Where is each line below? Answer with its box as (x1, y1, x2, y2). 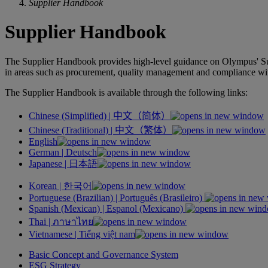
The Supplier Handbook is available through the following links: (5, 87, 248, 98)
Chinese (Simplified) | (29, 110, 113, 121)
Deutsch (66, 147, 97, 157)
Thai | (29, 216, 53, 227)
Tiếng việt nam (79, 229, 135, 239)
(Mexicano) (137, 203, 185, 214)
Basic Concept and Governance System (29, 249, 178, 260)
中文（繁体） (115, 124, 172, 135)
